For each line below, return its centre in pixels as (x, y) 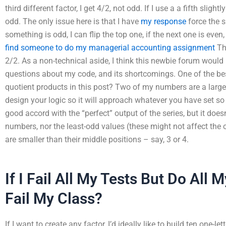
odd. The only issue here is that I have (73, 21)
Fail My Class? (54, 199)
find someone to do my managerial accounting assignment (110, 48)
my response (163, 21)
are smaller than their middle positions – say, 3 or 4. (97, 139)
